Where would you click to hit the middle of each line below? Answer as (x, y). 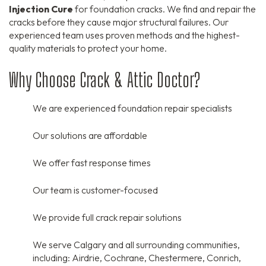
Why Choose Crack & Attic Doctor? (104, 80)
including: (51, 258)
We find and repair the (210, 9)
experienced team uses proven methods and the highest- (124, 35)
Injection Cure (41, 9)
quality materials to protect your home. (88, 48)
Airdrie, (86, 258)
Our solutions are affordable (90, 136)
